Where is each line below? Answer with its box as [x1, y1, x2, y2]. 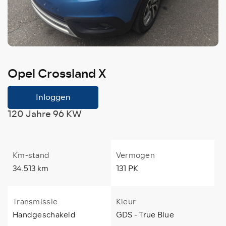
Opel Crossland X [8, 64, 106, 83]
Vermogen [116, 149, 155, 161]
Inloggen [35, 90, 71, 103]
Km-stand [13, 149, 50, 161]
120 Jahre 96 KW [8, 106, 82, 121]
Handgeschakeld [13, 209, 76, 220]
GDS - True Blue [116, 209, 175, 220]
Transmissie [13, 196, 58, 207]
